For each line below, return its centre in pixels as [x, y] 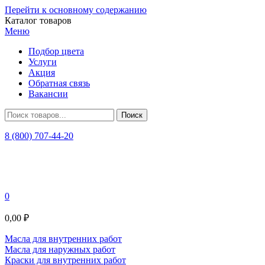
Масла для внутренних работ [63, 239]
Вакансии [48, 94]
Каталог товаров [38, 20]
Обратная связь [59, 83]
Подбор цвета [56, 51]
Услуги [43, 62]
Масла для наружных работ [60, 249]
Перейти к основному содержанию [76, 10]
